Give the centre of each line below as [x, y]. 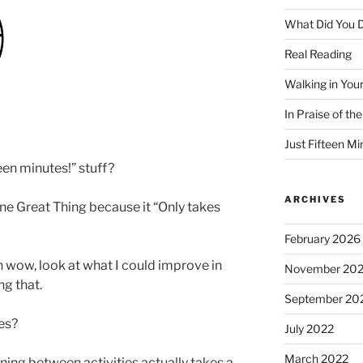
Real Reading [318, 54]
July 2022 [309, 329]
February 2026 [322, 239]
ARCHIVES [315, 200]
